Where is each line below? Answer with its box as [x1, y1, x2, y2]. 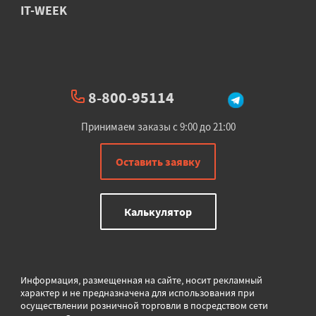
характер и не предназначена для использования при [20, 286, 255, 299]
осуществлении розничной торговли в [20, 298, 190, 312]
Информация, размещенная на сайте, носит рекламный [20, 273, 262, 286]
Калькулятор [124, 204, 192, 219]
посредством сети [190, 298, 268, 312]
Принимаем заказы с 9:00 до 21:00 [80, 119, 236, 133]
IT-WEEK [20, 1, 67, 18]
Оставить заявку [116, 154, 200, 169]
